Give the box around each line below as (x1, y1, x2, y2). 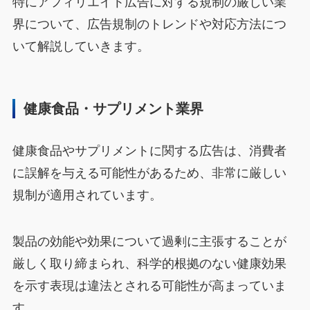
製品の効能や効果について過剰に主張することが (12, 235, 286, 249)
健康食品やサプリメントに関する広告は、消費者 (12, 143, 286, 158)
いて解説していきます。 (12, 39, 149, 53)
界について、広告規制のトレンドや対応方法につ (12, 17, 286, 31)
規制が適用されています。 (12, 188, 162, 202)
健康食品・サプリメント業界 (24, 101, 204, 117)
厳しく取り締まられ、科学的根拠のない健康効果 (12, 257, 286, 271)
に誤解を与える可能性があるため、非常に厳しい (12, 165, 286, 180)
